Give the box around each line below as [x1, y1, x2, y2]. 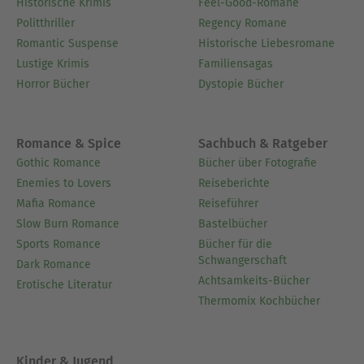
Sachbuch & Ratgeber [198, 136, 327, 152]
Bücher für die [198, 237, 272, 252]
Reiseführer [198, 197, 258, 211]
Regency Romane [198, 15, 287, 30]
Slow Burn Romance [16, 217, 119, 232]
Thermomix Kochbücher [198, 294, 320, 309]
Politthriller [16, 15, 75, 30]
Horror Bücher [16, 76, 89, 91]
